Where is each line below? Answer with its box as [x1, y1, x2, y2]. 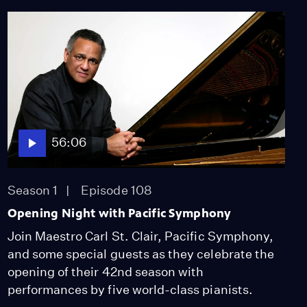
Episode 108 [81, 182, 152, 197]
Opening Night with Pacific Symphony [7, 205, 232, 221]
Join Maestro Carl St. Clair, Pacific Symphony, [7, 228, 274, 243]
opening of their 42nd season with [7, 264, 204, 279]
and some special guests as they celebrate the [7, 246, 275, 261]
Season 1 [7, 182, 58, 197]
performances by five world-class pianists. [7, 282, 253, 297]
